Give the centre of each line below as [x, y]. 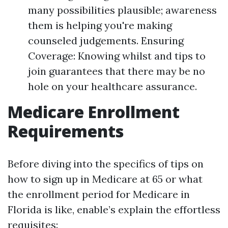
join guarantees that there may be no [117, 71]
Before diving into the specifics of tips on [106, 164]
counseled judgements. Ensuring [106, 40]
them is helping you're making [100, 25]
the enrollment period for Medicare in [99, 194]
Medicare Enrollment [94, 112]
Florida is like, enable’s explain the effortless [114, 209]
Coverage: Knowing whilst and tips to [117, 56]
